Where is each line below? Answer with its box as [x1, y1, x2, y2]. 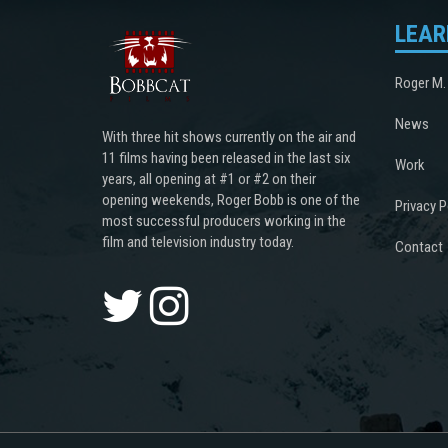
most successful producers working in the [102, 211, 346, 230]
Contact [394, 237, 443, 256]
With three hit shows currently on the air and [102, 127, 356, 146]
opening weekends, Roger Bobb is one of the [102, 190, 360, 209]
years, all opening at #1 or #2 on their [102, 169, 316, 188]
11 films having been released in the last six [102, 148, 351, 167]
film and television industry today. [102, 232, 294, 251]
